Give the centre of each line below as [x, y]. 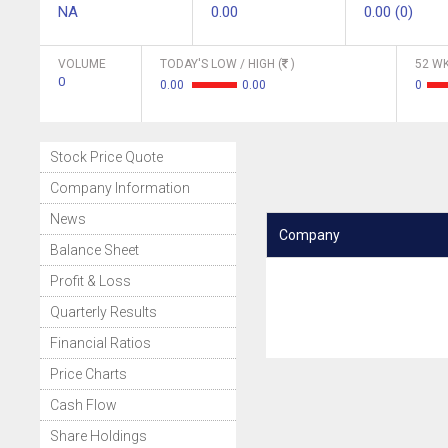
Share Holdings [98, 436]
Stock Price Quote [106, 157]
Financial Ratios [100, 343]
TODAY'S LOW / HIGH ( [221, 64]
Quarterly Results [103, 312]
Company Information [120, 188]
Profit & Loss [90, 281]
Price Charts [88, 374]
